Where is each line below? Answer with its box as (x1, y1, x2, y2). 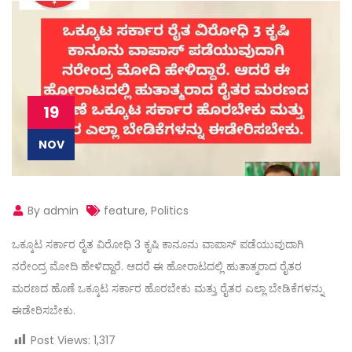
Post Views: (31, 332, 90, 348)
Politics (151, 202, 189, 218)
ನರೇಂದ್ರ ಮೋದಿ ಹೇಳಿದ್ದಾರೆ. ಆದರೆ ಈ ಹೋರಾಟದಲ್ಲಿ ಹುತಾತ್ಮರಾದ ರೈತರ (12, 258, 302, 274)
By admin (24, 202, 79, 218)
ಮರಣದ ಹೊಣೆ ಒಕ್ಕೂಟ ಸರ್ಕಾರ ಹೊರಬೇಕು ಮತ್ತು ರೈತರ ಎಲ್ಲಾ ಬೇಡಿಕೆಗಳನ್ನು (12, 280, 324, 296)
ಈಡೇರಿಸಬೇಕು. (12, 302, 75, 318)
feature (104, 202, 145, 218)
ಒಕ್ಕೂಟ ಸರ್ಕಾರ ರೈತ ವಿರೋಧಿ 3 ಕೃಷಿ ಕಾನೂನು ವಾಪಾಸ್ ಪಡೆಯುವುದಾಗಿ (12, 236, 304, 252)
